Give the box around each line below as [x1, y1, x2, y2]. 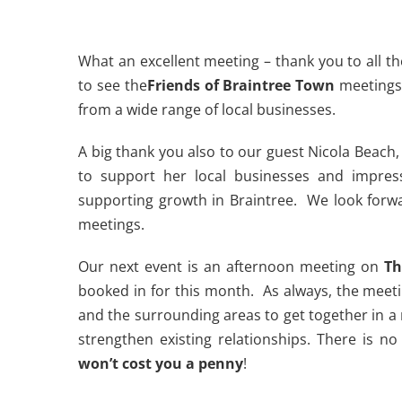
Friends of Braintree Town [146, 75, 336, 95]
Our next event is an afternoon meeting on [78, 257, 384, 276]
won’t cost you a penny [78, 354, 243, 373]
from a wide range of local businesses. [78, 100, 336, 119]
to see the [78, 75, 147, 95]
